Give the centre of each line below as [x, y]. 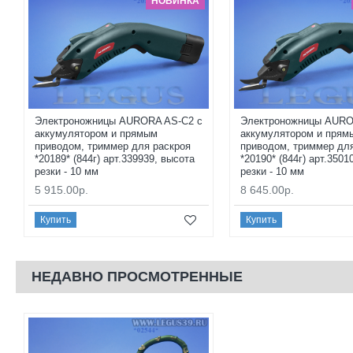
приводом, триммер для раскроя [113, 146]
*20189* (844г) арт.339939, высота [115, 158]
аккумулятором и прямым [96, 133]
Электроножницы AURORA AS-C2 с [119, 121]
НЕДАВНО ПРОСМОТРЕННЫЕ [137, 276]
